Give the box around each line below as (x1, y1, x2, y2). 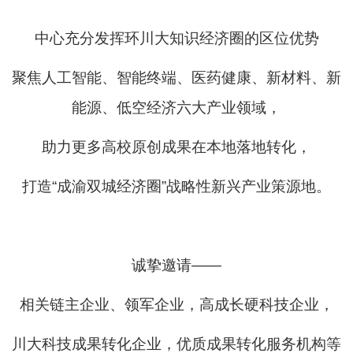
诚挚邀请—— (132, 257, 221, 274)
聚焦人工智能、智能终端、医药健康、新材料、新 (12, 69, 341, 87)
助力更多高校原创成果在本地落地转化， (42, 139, 311, 156)
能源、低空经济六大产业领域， (72, 99, 281, 117)
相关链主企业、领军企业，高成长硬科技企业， (19, 296, 334, 314)
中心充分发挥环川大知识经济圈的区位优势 (34, 30, 319, 47)
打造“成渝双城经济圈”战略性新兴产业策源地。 (22, 178, 331, 195)
